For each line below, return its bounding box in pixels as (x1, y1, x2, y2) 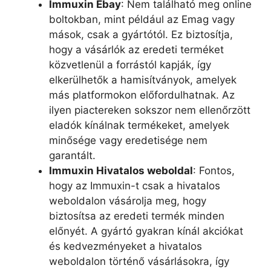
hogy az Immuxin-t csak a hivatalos (49, 179, 220, 192)
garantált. (49, 149, 96, 162)
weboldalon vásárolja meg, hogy (49, 194, 206, 207)
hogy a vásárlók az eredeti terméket (49, 43, 224, 56)
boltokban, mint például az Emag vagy (49, 13, 235, 25)
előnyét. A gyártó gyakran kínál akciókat (49, 224, 243, 237)
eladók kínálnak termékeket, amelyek (49, 119, 229, 131)
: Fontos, (193, 164, 235, 177)
